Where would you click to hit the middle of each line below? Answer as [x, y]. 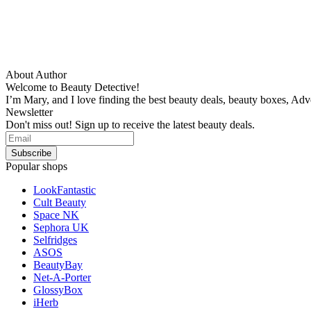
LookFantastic [65, 190]
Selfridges [55, 239]
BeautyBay [58, 264]
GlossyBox [58, 289]
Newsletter [29, 112]
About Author [36, 74]
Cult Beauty [60, 202]
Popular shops [36, 166]
